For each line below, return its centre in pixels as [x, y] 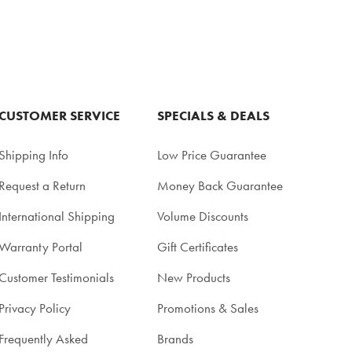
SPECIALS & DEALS [214, 115]
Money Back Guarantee [220, 185]
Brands [176, 339]
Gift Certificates [198, 247]
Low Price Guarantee [212, 155]
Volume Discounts [203, 216]
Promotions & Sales [208, 308]
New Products [194, 277]
